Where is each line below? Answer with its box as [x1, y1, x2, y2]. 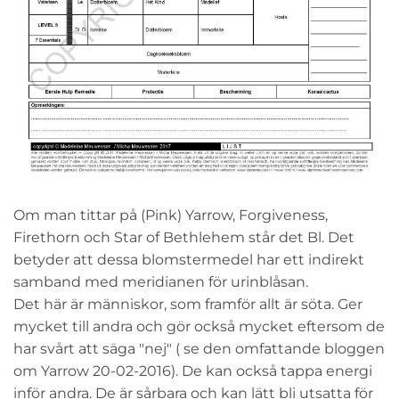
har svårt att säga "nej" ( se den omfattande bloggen [13, 339, 385, 357]
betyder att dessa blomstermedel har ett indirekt [13, 250, 364, 268]
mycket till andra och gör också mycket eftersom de [13, 317, 385, 335]
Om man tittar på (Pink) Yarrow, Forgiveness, [13, 206, 328, 224]
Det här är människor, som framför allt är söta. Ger [13, 295, 362, 313]
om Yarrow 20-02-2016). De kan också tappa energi [13, 362, 372, 379]
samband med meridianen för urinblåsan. [13, 273, 308, 290]
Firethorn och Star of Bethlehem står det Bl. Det [13, 228, 354, 246]
